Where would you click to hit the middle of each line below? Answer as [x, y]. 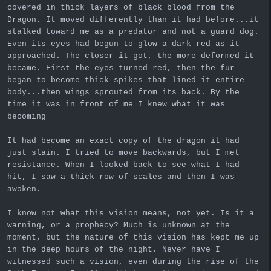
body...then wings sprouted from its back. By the [123, 92]
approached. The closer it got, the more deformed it [131, 56]
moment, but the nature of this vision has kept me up [133, 237]
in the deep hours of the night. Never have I [114, 249]
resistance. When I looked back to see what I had [123, 165]
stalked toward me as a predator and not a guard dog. [133, 31]
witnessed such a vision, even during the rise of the [133, 261]
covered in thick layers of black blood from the [121, 7]
